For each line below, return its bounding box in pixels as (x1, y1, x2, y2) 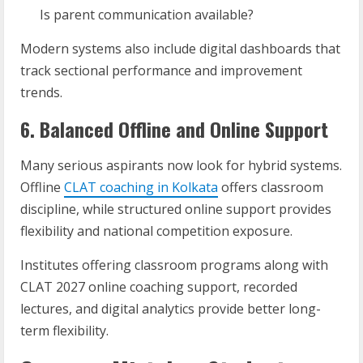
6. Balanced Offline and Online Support (20, 114, 328, 143)
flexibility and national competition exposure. (20, 222, 293, 240)
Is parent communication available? (40, 6, 254, 23)
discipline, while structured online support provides (20, 200, 331, 218)
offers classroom (218, 178, 323, 196)
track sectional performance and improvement (20, 62, 302, 79)
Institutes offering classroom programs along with (20, 256, 328, 274)
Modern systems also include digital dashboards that (20, 40, 340, 58)
